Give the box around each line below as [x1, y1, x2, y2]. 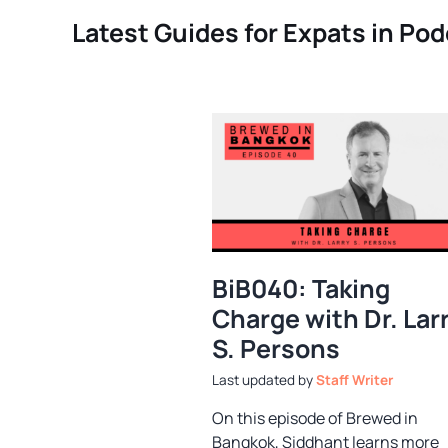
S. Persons [212, 330, 340, 366]
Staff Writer [316, 371, 393, 390]
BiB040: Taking [212, 270, 390, 306]
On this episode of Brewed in [212, 407, 418, 430]
